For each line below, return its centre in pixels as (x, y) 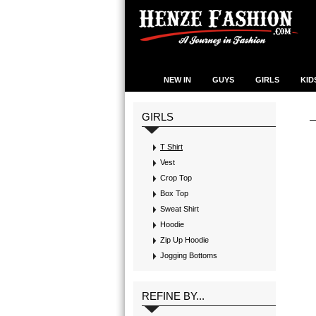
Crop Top (176, 178)
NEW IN (177, 80)
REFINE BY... (173, 296)
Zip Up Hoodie (184, 240)
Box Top (174, 193)
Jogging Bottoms (189, 255)
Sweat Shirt (180, 209)
